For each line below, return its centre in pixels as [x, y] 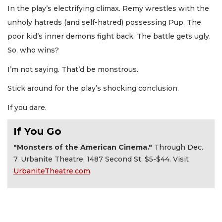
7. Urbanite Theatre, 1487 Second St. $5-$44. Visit [101, 159]
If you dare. [27, 107]
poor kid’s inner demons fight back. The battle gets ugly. [109, 36]
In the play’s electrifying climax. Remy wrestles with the [108, 9]
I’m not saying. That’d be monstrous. [73, 69]
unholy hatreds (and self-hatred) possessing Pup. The [104, 23]
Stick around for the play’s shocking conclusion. [93, 88]
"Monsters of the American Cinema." [83, 147]
